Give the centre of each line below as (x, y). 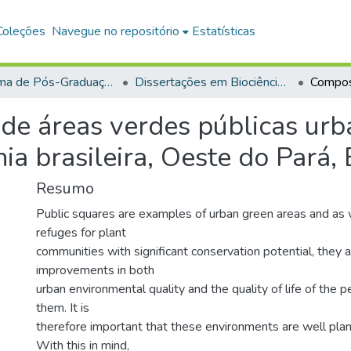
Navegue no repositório (116, 31)
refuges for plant (81, 233)
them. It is (63, 308)
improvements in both (95, 270)
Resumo (65, 188)
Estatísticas (224, 31)
